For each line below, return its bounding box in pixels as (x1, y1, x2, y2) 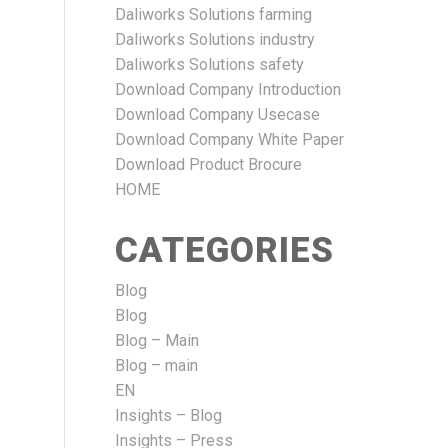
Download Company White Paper (114, 130, 344, 149)
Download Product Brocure (114, 155, 302, 174)
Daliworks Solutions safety (114, 55, 304, 74)
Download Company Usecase (114, 105, 320, 124)
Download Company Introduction (114, 80, 341, 99)
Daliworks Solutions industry (114, 30, 315, 49)
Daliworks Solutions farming (114, 5, 312, 24)
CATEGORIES (114, 230, 334, 271)
